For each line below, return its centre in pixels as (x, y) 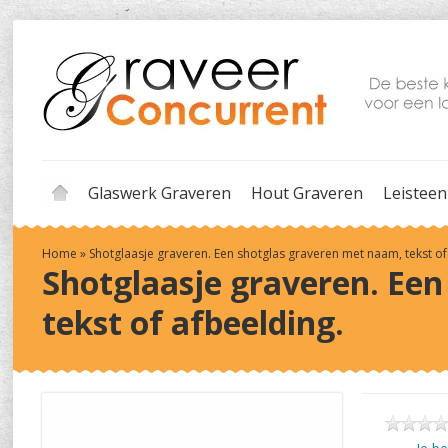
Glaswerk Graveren (159, 193)
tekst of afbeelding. (193, 322)
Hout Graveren (307, 193)
